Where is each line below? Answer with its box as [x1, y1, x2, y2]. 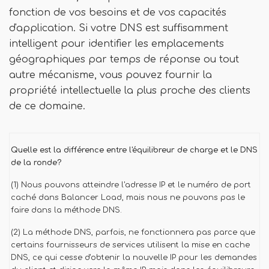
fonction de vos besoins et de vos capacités [9, 7, 226, 18]
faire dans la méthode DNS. [11, 206, 122, 214]
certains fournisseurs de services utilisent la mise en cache [11, 241, 250, 249]
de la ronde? [11, 159, 61, 167]
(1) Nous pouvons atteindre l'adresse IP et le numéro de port [11, 181, 251, 189]
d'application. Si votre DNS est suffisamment [9, 23, 228, 34]
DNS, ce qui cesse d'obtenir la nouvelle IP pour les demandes [11, 253, 257, 262]
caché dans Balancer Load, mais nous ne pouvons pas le [11, 193, 245, 202]
